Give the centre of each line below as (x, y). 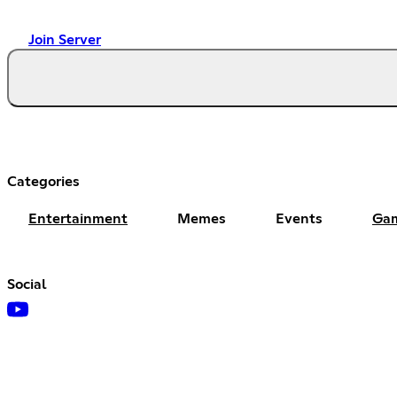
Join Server (65, 39)
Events (299, 218)
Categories (43, 181)
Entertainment (78, 218)
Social (27, 284)
